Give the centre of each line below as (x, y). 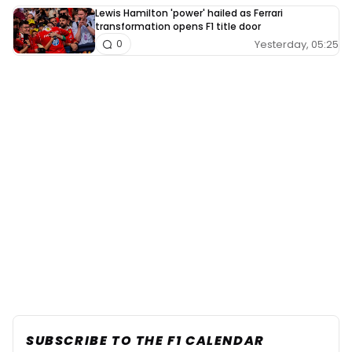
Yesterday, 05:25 (297, 44)
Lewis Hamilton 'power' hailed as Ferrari (189, 13)
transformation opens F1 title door (178, 27)
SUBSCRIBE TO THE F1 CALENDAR (145, 341)
